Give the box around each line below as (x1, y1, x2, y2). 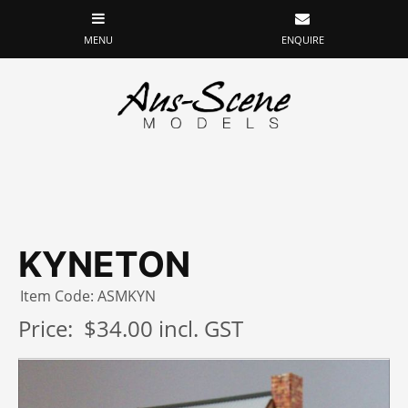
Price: (18, 313, 84, 344)
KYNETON (18, 243, 190, 286)
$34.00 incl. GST (84, 313, 243, 344)
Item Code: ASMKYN (20, 286, 156, 307)
